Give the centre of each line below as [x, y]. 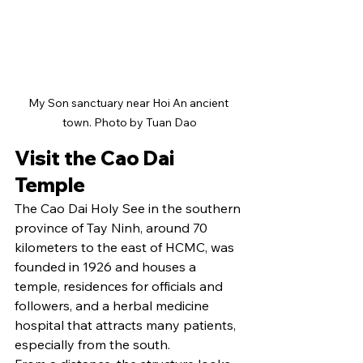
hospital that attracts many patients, [127, 325]
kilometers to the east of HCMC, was [126, 248]
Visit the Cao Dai [96, 158]
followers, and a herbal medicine [113, 306]
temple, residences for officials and [120, 286]
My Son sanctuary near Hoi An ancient [130, 103]
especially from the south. [92, 345]
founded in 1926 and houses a [107, 267]
